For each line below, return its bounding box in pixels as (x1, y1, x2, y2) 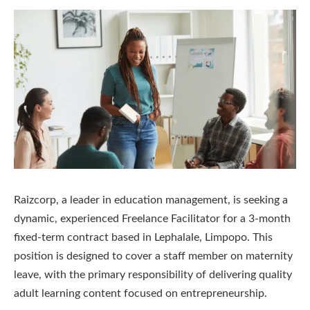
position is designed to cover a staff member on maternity (14, 250, 293, 262)
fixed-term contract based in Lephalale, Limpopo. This (14, 231, 273, 243)
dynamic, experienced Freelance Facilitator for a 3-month (14, 212, 291, 224)
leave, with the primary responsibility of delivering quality (14, 268, 292, 280)
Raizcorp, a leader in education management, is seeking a (14, 194, 288, 206)
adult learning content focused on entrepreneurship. (14, 287, 267, 299)
